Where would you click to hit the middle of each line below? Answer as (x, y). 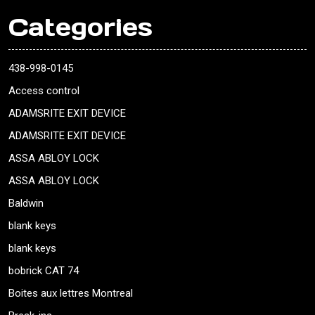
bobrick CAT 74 (44, 271)
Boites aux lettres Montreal (71, 294)
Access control (44, 91)
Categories (81, 27)
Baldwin (26, 204)
